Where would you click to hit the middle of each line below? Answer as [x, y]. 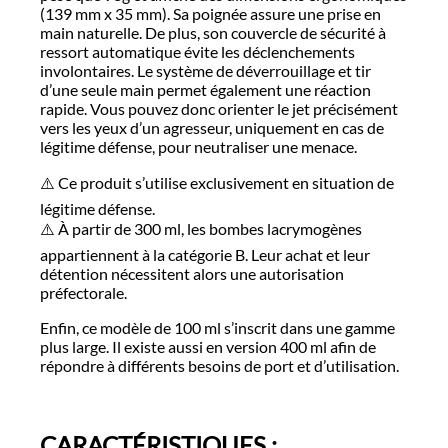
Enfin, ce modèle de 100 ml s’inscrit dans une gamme [217, 327]
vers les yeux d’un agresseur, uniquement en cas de [212, 127]
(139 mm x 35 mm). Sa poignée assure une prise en [210, 13]
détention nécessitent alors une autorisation [192, 273]
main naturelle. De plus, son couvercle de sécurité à [213, 32]
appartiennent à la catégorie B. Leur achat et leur [205, 254]
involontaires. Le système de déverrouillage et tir [205, 70]
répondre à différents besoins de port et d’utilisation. [219, 365]
